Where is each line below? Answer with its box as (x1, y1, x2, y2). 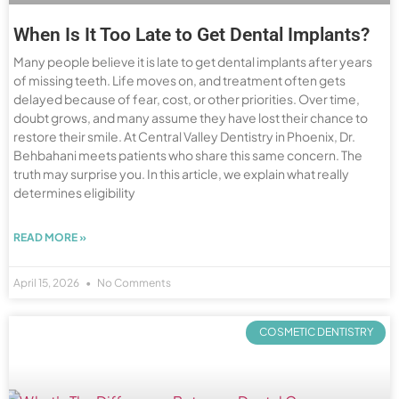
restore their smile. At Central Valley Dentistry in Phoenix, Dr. (13, 128, 355, 145)
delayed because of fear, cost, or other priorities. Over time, (13, 91, 360, 108)
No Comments (95, 276, 171, 290)
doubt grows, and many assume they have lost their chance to (13, 110, 368, 126)
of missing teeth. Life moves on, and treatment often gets (13, 72, 346, 89)
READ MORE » (13, 231, 86, 245)
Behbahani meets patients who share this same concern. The (13, 147, 362, 164)
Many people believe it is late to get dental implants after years (13, 53, 372, 70)
